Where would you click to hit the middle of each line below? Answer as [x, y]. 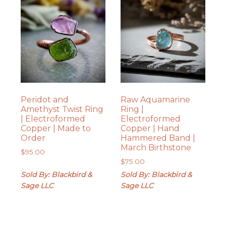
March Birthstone [156, 147]
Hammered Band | [158, 138]
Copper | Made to [56, 128]
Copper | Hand [150, 128]
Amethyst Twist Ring [62, 109]
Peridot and [45, 99]
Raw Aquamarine [155, 99]
